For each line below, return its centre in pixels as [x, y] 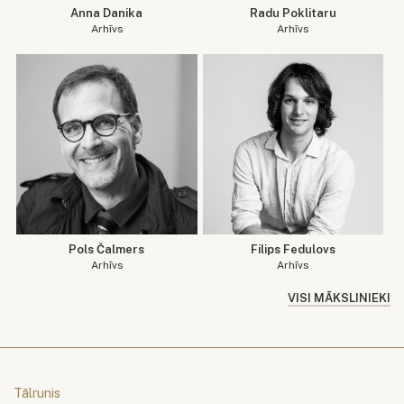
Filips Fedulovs [293, 250]
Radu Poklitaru [293, 13]
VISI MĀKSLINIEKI [339, 298]
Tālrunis [37, 393]
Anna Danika [107, 13]
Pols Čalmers [107, 250]
